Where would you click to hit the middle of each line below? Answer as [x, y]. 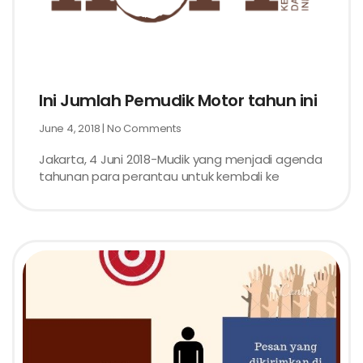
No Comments [143, 128]
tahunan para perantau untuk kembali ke [159, 176]
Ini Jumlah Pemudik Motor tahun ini [178, 100]
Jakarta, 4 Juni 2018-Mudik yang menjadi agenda [181, 159]
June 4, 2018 [71, 128]
